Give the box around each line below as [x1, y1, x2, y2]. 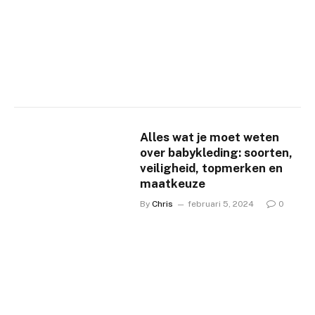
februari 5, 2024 [188, 198, 255, 209]
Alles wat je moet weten [140, 129, 280, 144]
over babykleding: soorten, [140, 145, 293, 160]
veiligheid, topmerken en [140, 160, 283, 175]
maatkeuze [140, 176, 206, 191]
